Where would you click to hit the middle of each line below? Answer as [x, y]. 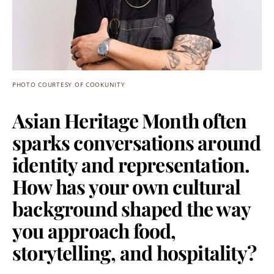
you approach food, [94, 230]
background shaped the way [131, 208]
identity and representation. [131, 164]
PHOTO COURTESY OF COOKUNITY [69, 85]
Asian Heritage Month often [130, 120]
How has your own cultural [127, 186]
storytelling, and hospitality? [135, 252]
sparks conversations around [137, 142]
